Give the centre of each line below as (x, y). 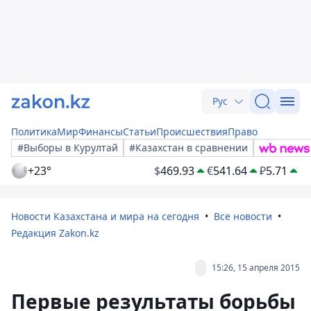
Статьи (140, 132)
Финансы (101, 132)
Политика (34, 132)
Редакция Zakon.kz (55, 233)
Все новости (243, 216)
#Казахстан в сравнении (188, 148)
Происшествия (192, 132)
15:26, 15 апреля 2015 (256, 268)
